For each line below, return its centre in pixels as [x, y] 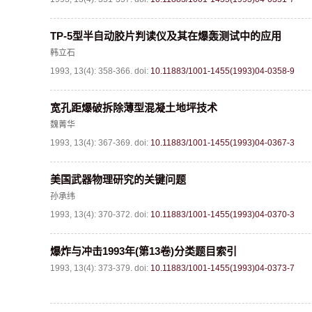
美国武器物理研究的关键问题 [118, 179]
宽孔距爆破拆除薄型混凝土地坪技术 [134, 108]
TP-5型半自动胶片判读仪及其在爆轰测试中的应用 [166, 36]
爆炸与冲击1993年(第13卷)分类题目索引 [143, 251]
